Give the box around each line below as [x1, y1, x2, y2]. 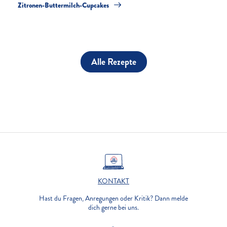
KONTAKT [98, 176, 129, 186]
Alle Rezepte [91, 55, 136, 69]
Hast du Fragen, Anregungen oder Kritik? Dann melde [39, 194, 188, 204]
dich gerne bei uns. [88, 203, 139, 213]
